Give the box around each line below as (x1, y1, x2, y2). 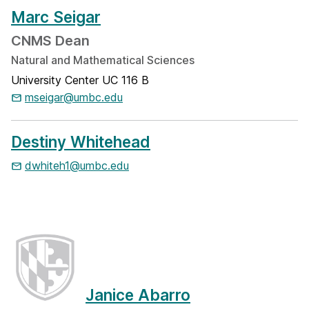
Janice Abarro (86, 286, 190, 304)
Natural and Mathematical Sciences (11, 53, 195, 67)
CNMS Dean (11, 32, 90, 49)
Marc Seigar (11, 8, 101, 26)
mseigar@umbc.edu (25, 90, 123, 104)
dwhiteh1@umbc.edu (25, 159, 129, 172)
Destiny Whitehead (11, 132, 150, 151)
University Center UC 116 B (11, 73, 149, 87)
